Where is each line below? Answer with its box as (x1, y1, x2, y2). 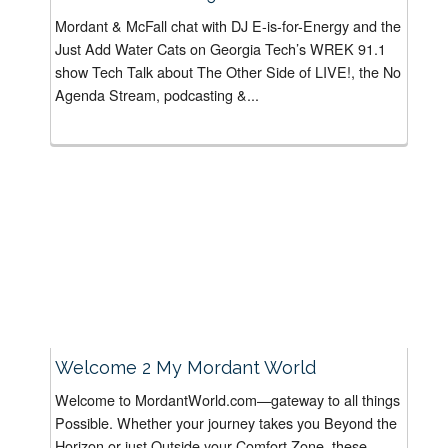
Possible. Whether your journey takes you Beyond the (55, 411, 397, 433)
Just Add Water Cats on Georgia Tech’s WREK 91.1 (55, 37, 386, 59)
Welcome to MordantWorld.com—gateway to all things (55, 388, 400, 410)
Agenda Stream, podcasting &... (55, 83, 259, 105)
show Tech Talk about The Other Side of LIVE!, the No (55, 60, 401, 82)
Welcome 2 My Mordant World (55, 356, 316, 378)
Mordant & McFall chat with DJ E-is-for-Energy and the (55, 14, 401, 36)
